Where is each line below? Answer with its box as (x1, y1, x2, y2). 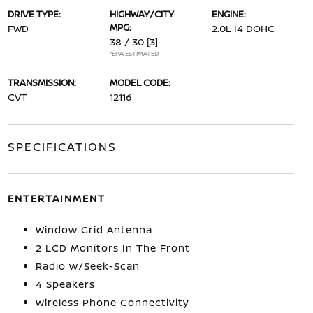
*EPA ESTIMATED (109, 49, 159, 58)
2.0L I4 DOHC (212, 22, 275, 35)
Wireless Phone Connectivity (35, 296, 189, 309)
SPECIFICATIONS (7, 139, 117, 154)
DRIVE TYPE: (7, 8, 61, 20)
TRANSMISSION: (7, 76, 76, 89)
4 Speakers (35, 277, 95, 291)
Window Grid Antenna (35, 223, 152, 236)
